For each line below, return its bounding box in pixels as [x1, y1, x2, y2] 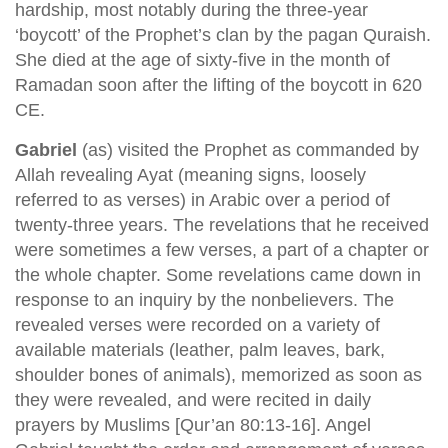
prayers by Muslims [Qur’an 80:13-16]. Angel [15, 415, 371, 435]
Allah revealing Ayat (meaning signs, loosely [15, 165, 366, 185]
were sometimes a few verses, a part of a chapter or [15, 240, 429, 260]
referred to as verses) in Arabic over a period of [15, 190, 390, 210]
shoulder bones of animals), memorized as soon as [15, 365, 422, 385]
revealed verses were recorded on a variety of [15, 315, 380, 335]
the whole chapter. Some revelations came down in [15, 265, 421, 285]
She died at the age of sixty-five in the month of [15, 50, 390, 70]
